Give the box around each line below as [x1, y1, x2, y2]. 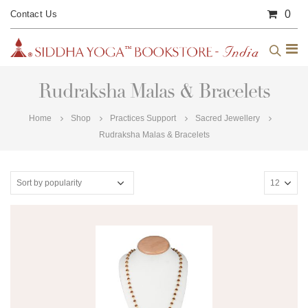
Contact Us [10, 9, 57, 19]
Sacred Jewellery [195, 113, 260, 122]
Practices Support [110, 113, 176, 122]
